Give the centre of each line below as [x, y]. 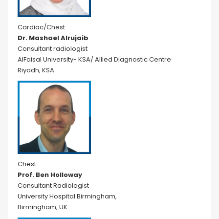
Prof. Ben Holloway [50, 175]
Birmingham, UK [43, 207]
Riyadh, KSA [36, 70]
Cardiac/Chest [41, 27]
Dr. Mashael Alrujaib [53, 38]
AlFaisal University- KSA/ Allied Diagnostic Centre [94, 59]
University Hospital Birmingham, [67, 196]
